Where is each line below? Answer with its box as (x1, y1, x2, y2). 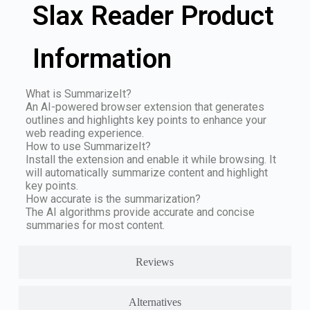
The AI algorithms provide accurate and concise (25, 205, 255, 219)
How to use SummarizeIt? (25, 139, 151, 153)
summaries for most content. (25, 218, 165, 232)
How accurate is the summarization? (25, 192, 201, 206)
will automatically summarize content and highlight (25, 165, 268, 179)
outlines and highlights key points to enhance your (25, 113, 266, 127)
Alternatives (128, 295, 181, 308)
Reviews (136, 255, 174, 268)
